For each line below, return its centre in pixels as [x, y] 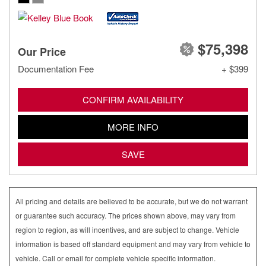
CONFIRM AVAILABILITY [133, 99]
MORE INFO [133, 127]
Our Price [42, 52]
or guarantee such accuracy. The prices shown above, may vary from [126, 215]
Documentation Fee [56, 69]
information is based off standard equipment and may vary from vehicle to [133, 244]
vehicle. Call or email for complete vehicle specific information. [115, 258]
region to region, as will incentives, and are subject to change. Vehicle [127, 229]
